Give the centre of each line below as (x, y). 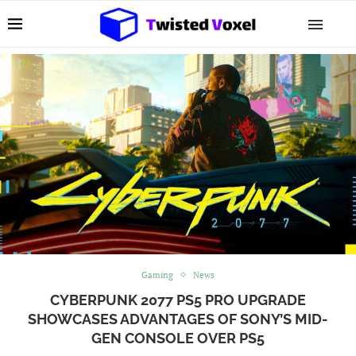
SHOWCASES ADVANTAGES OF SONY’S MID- (178, 319)
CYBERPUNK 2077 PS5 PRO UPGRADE (178, 300)
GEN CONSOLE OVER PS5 (178, 338)
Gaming (157, 275)
